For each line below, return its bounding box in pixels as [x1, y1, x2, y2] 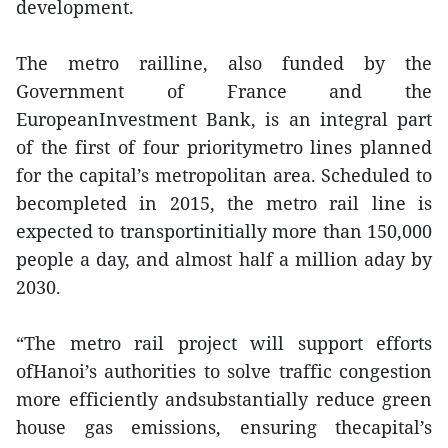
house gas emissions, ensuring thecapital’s [16, 415, 432, 439]
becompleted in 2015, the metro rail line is [16, 191, 432, 215]
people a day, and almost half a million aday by [16, 247, 432, 271]
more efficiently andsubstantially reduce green [16, 387, 432, 411]
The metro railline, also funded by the [16, 51, 432, 75]
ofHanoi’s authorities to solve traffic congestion [16, 359, 432, 383]
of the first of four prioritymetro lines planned [16, 135, 432, 159]
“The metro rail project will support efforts [16, 331, 432, 355]
